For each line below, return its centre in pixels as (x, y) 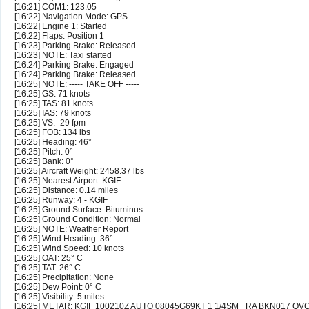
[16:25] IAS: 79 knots (53, 113)
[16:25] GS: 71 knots (52, 94)
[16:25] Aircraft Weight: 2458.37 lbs (79, 171)
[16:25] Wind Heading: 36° (64, 239)
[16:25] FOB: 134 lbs (52, 133)
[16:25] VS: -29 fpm (50, 123)
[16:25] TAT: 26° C (48, 268)
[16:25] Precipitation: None (64, 278)
